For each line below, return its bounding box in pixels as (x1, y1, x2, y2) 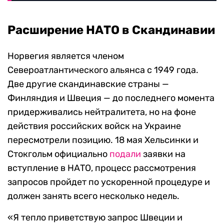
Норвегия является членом (7, 50, 124, 61)
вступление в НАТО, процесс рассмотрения (7, 162, 196, 173)
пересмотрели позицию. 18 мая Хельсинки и (7, 134, 198, 145)
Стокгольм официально (7, 148, 109, 159)
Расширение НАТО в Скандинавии (7, 23, 215, 37)
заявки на (141, 148, 185, 159)
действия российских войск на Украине (7, 120, 181, 131)
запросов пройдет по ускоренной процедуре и (7, 176, 210, 187)
